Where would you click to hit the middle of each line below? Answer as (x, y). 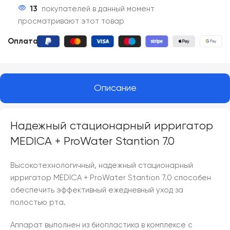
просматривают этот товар (71, 21)
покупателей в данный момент (98, 9)
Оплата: (24, 41)
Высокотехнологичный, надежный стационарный (102, 165)
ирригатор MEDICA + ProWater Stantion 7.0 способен (111, 178)
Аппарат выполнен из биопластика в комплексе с (101, 225)
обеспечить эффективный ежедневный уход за (97, 190)
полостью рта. (38, 202)
